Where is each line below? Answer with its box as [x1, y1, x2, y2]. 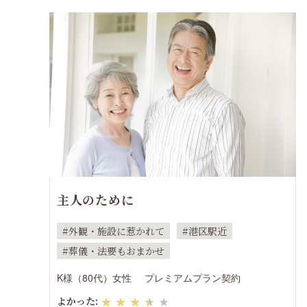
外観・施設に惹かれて [68, 223, 164, 238]
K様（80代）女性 [56, 270, 132, 284]
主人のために [56, 190, 134, 208]
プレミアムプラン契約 [144, 270, 241, 284]
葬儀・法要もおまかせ [68, 243, 164, 258]
